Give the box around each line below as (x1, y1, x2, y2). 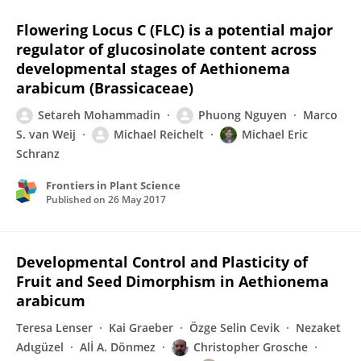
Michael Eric (242, 127, 308, 142)
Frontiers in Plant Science (46, 178, 180, 193)
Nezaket (296, 320, 341, 335)
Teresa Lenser (16, 320, 93, 335)
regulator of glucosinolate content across (16, 39, 317, 59)
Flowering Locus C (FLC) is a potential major (16, 20, 333, 39)
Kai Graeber (109, 320, 173, 335)
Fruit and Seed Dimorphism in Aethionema (16, 272, 329, 291)
